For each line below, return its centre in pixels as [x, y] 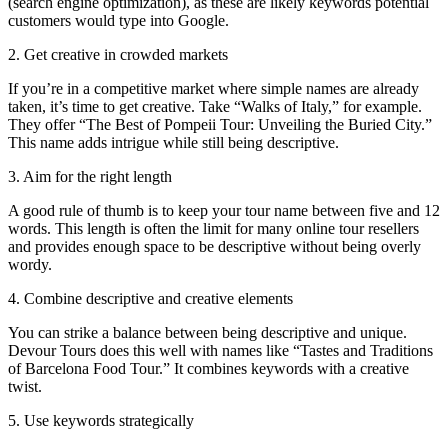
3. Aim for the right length [90, 176]
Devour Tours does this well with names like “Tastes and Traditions [220, 350]
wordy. [30, 264]
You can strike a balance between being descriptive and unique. [207, 332]
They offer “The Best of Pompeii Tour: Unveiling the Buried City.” [220, 124]
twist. [25, 386]
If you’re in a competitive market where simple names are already [213, 88]
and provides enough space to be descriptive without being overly [214, 246]
